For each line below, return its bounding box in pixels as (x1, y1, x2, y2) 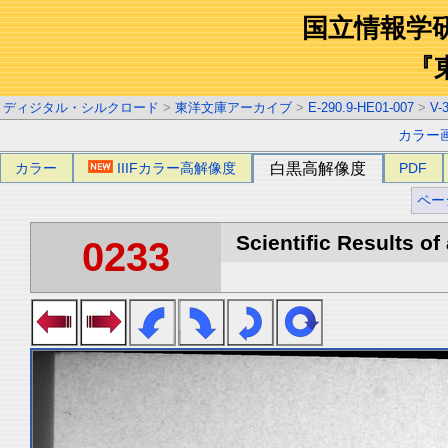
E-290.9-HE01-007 (308, 100, 414, 115)
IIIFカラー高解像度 (117, 160, 237, 176)
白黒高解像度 (270, 160, 366, 177)
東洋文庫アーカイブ (175, 100, 292, 115)
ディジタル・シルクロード (3, 100, 159, 115)
